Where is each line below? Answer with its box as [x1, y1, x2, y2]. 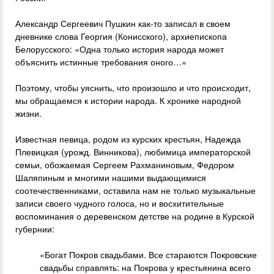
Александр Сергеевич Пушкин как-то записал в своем [15, 17, 231, 30]
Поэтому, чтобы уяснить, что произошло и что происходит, [15, 81, 251, 94]
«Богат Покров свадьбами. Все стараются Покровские [40, 248, 257, 261]
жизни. [15, 107, 42, 120]
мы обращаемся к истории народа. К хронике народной [15, 94, 241, 107]
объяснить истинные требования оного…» [15, 56, 187, 68]
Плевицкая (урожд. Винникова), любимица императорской [15, 146, 251, 158]
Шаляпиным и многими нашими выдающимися [15, 171, 206, 184]
